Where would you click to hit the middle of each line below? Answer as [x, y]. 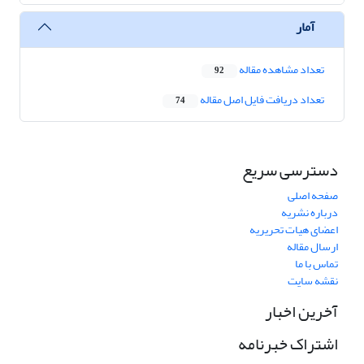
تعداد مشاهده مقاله [281, 70]
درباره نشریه [310, 213]
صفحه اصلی [313, 196]
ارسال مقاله [312, 247]
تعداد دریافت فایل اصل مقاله [261, 100]
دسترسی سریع [290, 171]
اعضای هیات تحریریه [294, 230]
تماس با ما [316, 264]
